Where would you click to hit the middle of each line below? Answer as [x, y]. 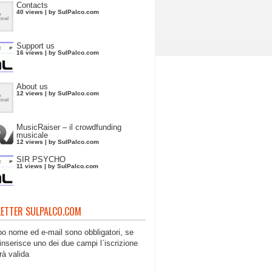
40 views [30, 12]
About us [32, 87]
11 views [29, 166]
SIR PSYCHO [41, 159]
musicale [32, 135]
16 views [30, 53]
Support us [36, 46]
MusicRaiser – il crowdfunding [69, 127]
